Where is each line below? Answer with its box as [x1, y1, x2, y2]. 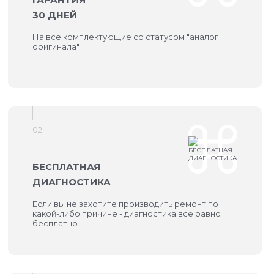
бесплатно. [32, 218, 80, 228]
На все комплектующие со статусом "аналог [32, 32, 219, 42]
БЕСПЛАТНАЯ [32, 161, 101, 172]
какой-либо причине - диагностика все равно [32, 209, 221, 218]
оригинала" [32, 42, 80, 51]
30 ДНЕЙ [32, 9, 78, 21]
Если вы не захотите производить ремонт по [32, 199, 219, 209]
